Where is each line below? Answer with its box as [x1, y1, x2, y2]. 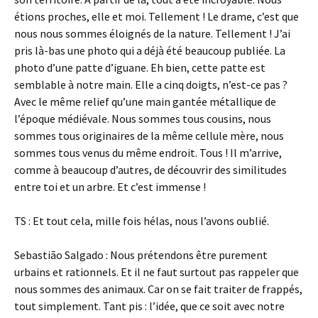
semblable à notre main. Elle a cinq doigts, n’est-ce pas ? [14, 77, 287, 92]
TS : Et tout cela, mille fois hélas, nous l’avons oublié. [14, 214, 269, 228]
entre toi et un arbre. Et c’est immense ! [14, 180, 206, 194]
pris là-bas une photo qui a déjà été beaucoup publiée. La [14, 43, 285, 57]
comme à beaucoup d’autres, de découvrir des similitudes [14, 163, 287, 177]
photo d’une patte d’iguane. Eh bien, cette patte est [14, 60, 265, 75]
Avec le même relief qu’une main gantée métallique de [14, 94, 276, 109]
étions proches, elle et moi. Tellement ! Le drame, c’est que [14, 9, 299, 23]
